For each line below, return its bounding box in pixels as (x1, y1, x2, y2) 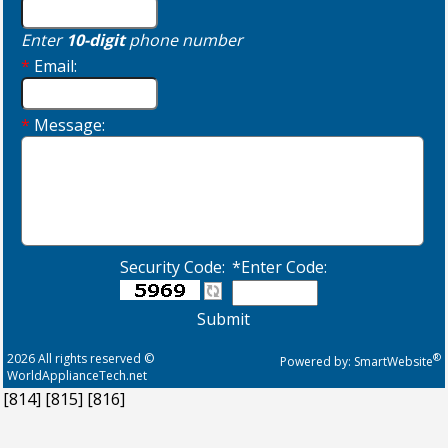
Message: (34, 113, 106, 136)
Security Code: (120, 255, 226, 278)
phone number (125, 28, 244, 51)
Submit (197, 307, 251, 330)
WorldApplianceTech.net (7, 366, 147, 384)
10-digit (66, 28, 126, 51)
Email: (34, 54, 78, 77)
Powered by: (280, 352, 354, 370)
